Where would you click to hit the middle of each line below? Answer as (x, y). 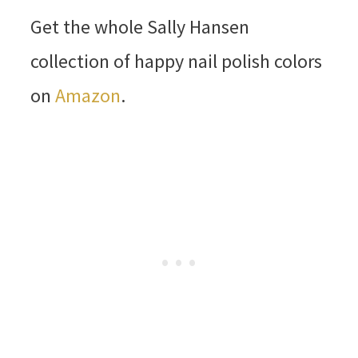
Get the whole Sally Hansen (139, 27)
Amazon (88, 96)
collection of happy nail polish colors (176, 62)
